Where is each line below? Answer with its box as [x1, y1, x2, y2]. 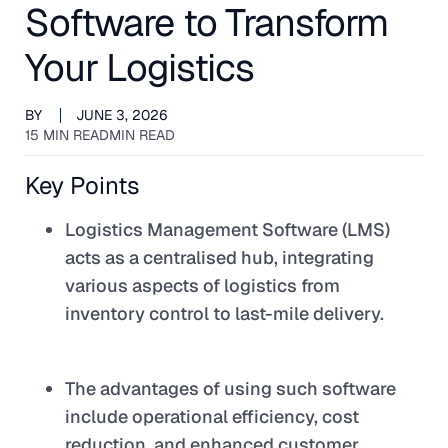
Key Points [25, 170, 140, 201]
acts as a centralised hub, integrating [65, 246, 374, 269]
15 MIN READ [25, 126, 109, 144]
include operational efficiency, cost [65, 405, 359, 429]
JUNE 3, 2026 [76, 106, 168, 124]
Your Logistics [25, 43, 255, 92]
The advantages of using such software [65, 377, 396, 401]
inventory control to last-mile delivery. [65, 302, 384, 325]
